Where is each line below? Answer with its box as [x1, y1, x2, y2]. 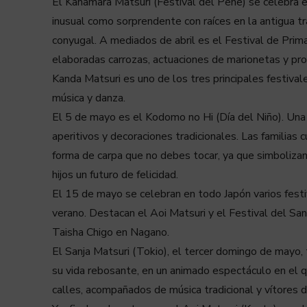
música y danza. [52, 90, 125, 106]
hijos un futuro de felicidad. [52, 167, 178, 182]
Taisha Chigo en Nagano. [52, 224, 169, 240]
